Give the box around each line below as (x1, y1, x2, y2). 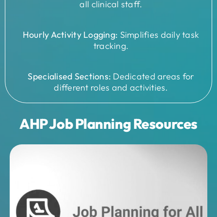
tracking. (93, 40, 129, 51)
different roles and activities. (54, 81, 168, 93)
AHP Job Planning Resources (19, 115, 198, 133)
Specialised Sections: (28, 70, 111, 82)
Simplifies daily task (118, 29, 200, 40)
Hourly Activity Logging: (22, 29, 118, 40)
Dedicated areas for (111, 70, 194, 82)
